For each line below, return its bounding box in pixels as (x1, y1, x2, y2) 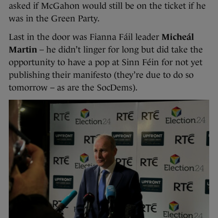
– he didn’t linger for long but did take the (37, 45, 203, 54)
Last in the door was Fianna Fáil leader (9, 32, 162, 42)
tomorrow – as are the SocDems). (9, 83, 138, 92)
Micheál (162, 32, 194, 42)
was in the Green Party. (9, 14, 102, 23)
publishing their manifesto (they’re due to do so (9, 70, 194, 80)
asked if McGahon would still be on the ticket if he (9, 1, 206, 11)
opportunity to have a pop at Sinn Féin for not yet (9, 57, 202, 67)
